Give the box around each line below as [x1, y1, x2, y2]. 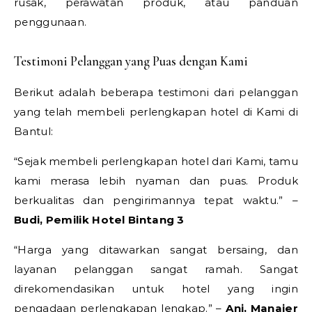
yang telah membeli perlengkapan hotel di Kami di [14, 104, 298, 118]
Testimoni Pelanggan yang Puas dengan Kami [14, 53, 248, 69]
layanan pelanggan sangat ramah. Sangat [14, 262, 298, 276]
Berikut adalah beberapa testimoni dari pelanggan [14, 85, 298, 99]
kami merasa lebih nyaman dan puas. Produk [14, 173, 298, 187]
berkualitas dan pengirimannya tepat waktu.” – [14, 193, 298, 207]
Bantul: [14, 124, 54, 138]
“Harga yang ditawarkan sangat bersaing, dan [14, 242, 298, 256]
